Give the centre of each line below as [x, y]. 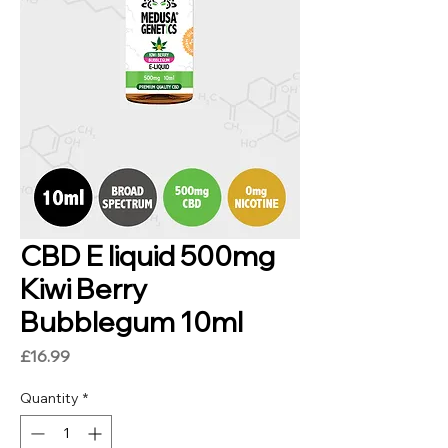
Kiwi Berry [83, 288]
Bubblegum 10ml [131, 321]
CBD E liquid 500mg [147, 255]
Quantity [49, 397]
